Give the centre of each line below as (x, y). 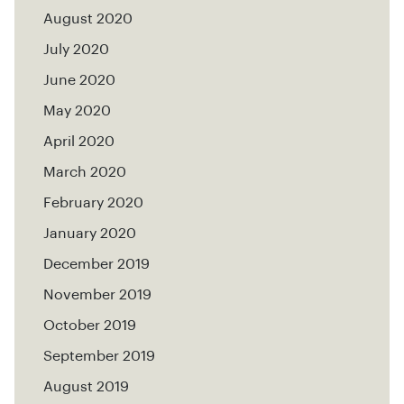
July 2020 (76, 50)
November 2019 (97, 295)
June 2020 (79, 81)
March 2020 (85, 173)
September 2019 (99, 357)
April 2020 (79, 142)
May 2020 (77, 111)
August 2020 (88, 19)
